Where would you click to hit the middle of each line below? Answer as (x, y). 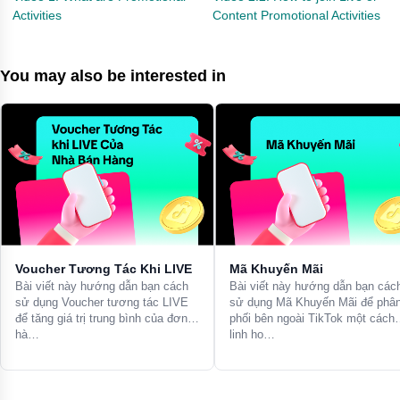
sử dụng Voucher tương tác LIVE (102, 302)
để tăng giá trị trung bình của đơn (101, 318)
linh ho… (252, 334)
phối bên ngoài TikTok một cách (312, 318)
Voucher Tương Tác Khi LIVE (104, 268)
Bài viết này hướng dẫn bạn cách (102, 286)
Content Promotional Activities (296, 15)
